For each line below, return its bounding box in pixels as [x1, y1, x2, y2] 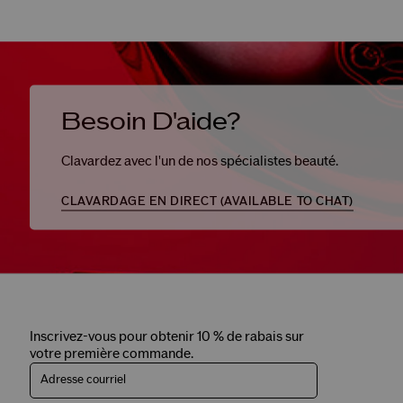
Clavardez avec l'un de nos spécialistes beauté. [61, 154, 338, 168]
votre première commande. [30, 347, 193, 362]
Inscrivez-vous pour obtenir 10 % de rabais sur [30, 330, 304, 345]
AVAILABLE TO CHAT [224, 194, 350, 208]
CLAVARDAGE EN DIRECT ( [61, 194, 225, 208]
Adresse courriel [40, 373, 126, 387]
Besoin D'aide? [61, 108, 241, 135]
